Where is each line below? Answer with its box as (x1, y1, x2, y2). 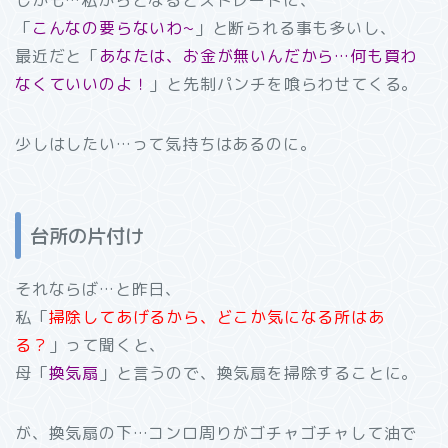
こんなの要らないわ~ (31, 16, 195, 39)
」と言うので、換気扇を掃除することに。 (99, 362, 419, 385)
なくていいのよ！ (15, 72, 150, 95)
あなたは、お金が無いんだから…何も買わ (99, 44, 418, 67)
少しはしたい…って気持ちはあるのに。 (15, 132, 317, 155)
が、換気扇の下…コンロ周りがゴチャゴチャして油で (15, 422, 418, 445)
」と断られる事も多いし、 (194, 16, 397, 39)
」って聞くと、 (48, 334, 167, 357)
